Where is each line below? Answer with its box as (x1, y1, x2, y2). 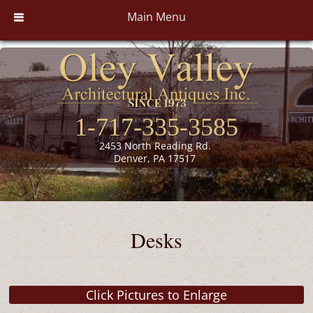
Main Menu (127, 9, 186, 24)
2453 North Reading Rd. (99, 139, 211, 153)
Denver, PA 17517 (114, 152, 196, 166)
